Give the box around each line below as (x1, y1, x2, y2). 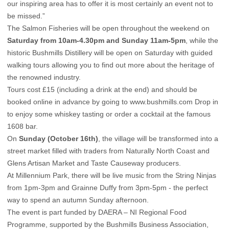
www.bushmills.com (130, 98, 193, 106)
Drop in (193, 98, 218, 106)
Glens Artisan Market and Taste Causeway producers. (7, 159, 181, 168)
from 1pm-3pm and (7, 184, 72, 192)
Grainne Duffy (72, 184, 117, 192)
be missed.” (7, 12, 45, 20)
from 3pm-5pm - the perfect (117, 184, 208, 192)
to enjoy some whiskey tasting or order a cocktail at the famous (7, 110, 211, 119)
